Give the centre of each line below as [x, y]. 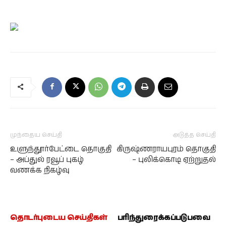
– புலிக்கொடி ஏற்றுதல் [174, 160]
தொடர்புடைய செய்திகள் [59, 218]
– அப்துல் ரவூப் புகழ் [47, 160]
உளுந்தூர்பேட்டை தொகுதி [61, 149]
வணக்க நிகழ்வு [40, 170]
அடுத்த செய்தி [194, 135]
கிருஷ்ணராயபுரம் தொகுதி [166, 149]
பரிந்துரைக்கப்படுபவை [164, 218]
